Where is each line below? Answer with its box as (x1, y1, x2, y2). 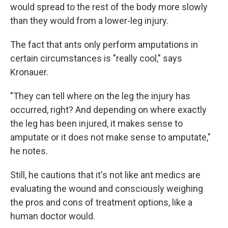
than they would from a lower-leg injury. (10, 15, 168, 26)
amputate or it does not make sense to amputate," (10, 132, 211, 142)
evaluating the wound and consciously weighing (10, 183, 203, 194)
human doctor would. (10, 211, 95, 221)
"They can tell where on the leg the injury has (10, 91, 190, 101)
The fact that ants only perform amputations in (10, 39, 198, 50)
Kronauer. (10, 67, 48, 77)
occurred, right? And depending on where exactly (10, 104, 207, 115)
